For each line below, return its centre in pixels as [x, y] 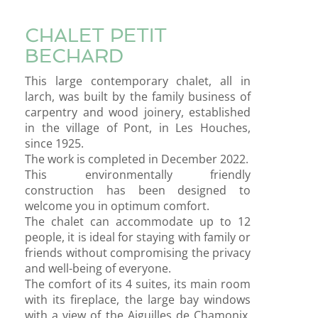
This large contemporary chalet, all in [138, 81]
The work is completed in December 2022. [137, 159]
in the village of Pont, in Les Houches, [138, 128]
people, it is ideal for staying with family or [138, 237]
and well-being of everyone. [98, 268]
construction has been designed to [138, 190]
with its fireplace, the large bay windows [138, 300]
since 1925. [54, 143]
